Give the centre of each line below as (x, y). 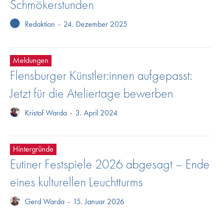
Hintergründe (33, 149)
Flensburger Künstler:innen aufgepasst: (101, 75)
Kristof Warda (46, 112)
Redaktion (40, 24)
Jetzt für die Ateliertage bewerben (91, 93)
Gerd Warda (45, 201)
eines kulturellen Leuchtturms (76, 182)
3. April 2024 (96, 112)
